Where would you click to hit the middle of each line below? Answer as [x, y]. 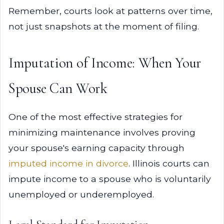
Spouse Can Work [58, 88]
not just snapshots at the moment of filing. [104, 26]
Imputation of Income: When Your [105, 63]
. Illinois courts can [169, 163]
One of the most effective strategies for [95, 117]
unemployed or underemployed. [81, 194]
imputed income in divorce [68, 163]
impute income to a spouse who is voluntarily [110, 179]
